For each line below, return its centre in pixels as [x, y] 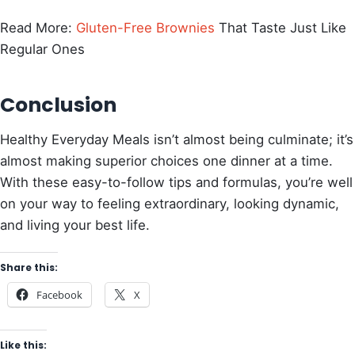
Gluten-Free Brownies [145, 28]
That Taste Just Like [281, 28]
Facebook [59, 294]
